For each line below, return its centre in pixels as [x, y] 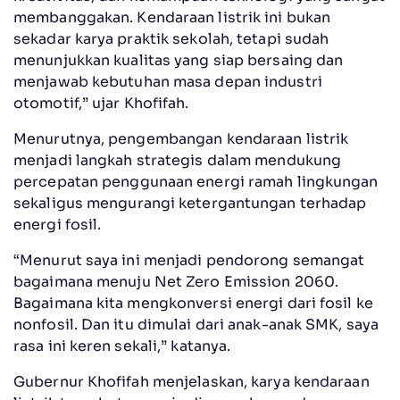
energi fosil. [58, 224]
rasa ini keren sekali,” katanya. [122, 346]
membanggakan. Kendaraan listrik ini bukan [172, 17]
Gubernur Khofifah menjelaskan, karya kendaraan [192, 381]
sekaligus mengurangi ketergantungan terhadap [190, 203]
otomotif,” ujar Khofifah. [101, 103]
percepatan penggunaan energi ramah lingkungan [196, 181]
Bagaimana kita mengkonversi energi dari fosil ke [193, 303]
